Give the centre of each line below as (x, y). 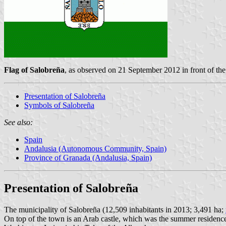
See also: (18, 122)
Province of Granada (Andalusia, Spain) (88, 157)
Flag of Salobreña (34, 70)
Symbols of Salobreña (59, 105)
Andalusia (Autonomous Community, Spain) (95, 148)
